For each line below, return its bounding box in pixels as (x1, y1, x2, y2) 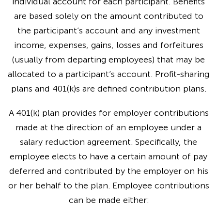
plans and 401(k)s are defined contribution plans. (11, 83, 206, 94)
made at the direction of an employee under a (15, 122, 201, 133)
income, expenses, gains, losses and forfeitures (14, 39, 203, 50)
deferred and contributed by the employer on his (9, 165, 208, 176)
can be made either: (68, 194, 149, 205)
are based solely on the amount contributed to (14, 10, 203, 21)
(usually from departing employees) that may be (12, 54, 205, 65)
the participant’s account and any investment (17, 25, 200, 36)
